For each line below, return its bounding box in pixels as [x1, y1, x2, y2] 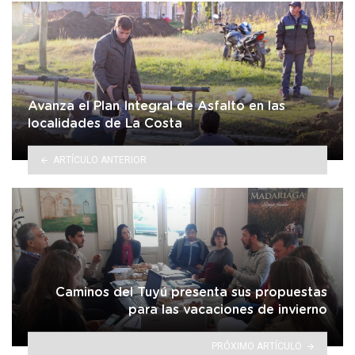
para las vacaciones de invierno [128, 303, 327, 317]
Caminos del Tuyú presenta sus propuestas [55, 286, 327, 300]
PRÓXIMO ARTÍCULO [212, 340, 303, 352]
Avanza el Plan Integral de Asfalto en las [28, 100, 285, 113]
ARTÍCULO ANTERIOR [52, 154, 147, 166]
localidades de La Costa [28, 117, 182, 131]
